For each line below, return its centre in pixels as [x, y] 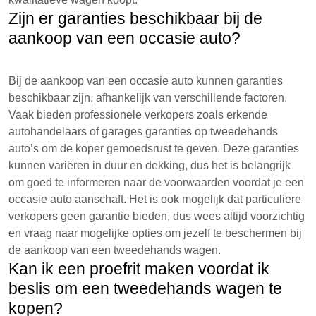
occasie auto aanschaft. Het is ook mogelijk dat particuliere [155, 199]
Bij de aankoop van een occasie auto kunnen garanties [146, 81]
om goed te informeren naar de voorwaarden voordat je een [156, 182]
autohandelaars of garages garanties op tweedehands [143, 132]
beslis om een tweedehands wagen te [145, 288]
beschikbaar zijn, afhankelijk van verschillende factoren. [148, 98]
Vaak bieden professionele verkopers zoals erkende [138, 115]
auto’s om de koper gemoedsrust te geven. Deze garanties [154, 148]
